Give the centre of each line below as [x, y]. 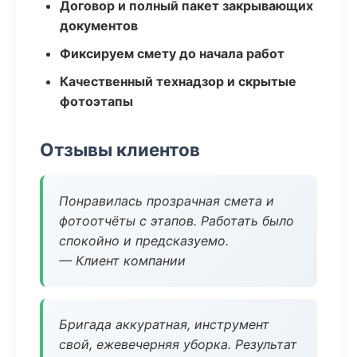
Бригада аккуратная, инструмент [164, 324]
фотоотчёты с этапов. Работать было [177, 221]
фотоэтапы [96, 101]
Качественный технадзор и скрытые [178, 81]
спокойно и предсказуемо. [144, 241]
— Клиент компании [122, 261]
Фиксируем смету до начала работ [172, 53]
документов [99, 25]
